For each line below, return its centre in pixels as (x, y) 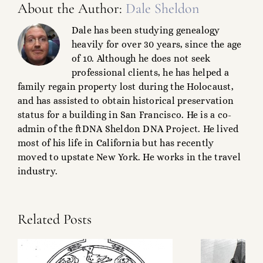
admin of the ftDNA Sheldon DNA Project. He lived (128, 129)
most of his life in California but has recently (116, 143)
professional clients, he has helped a (150, 73)
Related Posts (55, 220)
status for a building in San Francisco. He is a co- (125, 115)
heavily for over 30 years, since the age (157, 45)
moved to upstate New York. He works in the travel (129, 157)
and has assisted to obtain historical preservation (126, 101)
